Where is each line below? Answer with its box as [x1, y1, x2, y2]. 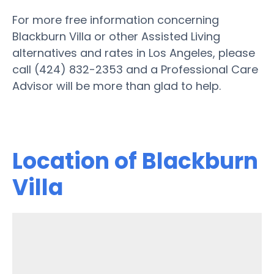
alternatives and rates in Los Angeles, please [12, 45, 255, 61]
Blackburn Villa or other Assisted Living [12, 28, 220, 44]
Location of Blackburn [12, 145, 258, 177]
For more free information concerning [12, 12, 219, 28]
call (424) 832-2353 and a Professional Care [12, 61, 258, 77]
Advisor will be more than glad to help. [12, 78, 221, 94]
